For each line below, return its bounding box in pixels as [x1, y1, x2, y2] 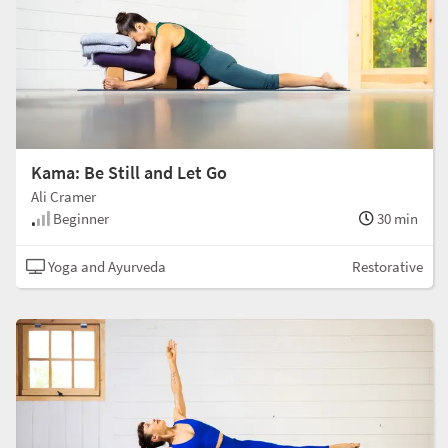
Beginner [50, 208, 109, 228]
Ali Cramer [31, 186, 96, 206]
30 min [374, 208, 418, 228]
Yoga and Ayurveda [45, 256, 166, 276]
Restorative [352, 256, 423, 276]
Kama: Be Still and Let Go [31, 160, 227, 184]
